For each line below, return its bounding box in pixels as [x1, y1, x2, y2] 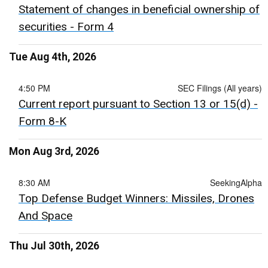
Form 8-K [19, 114, 66, 129]
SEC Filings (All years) [178, 82, 262, 95]
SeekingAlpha [210, 176, 262, 189]
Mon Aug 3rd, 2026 [9, 145, 99, 158]
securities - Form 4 [19, 20, 114, 34]
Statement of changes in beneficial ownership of [19, 2, 260, 17]
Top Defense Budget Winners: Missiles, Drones [19, 191, 254, 206]
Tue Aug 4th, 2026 [9, 51, 96, 63]
